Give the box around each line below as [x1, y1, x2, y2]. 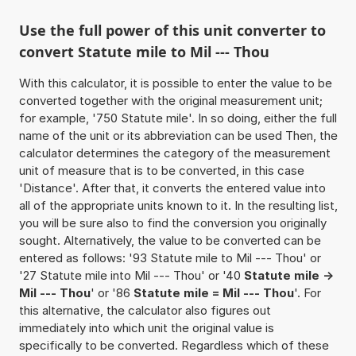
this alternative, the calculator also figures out [18, 302, 271, 318]
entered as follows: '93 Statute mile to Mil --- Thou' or [18, 250, 321, 265]
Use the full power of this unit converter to [18, 20, 326, 40]
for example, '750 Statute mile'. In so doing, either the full [18, 110, 337, 126]
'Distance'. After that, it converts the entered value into [18, 180, 326, 195]
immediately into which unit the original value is [18, 319, 274, 335]
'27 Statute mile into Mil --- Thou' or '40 [18, 267, 244, 283]
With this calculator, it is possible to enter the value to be [18, 75, 332, 91]
